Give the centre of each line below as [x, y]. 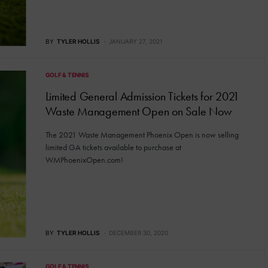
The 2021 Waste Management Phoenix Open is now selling [142, 134]
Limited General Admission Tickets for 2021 [142, 96]
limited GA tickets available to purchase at [113, 147]
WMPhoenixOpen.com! [84, 159]
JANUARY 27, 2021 [135, 41]
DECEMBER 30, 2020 [138, 233]
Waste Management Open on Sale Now [138, 111]
